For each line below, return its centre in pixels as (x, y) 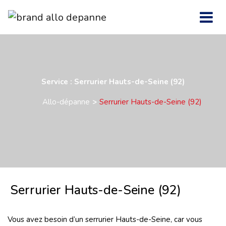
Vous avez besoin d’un (45, 219)
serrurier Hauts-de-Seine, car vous (144, 219)
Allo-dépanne (66, 102)
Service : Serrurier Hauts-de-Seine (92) (113, 82)
